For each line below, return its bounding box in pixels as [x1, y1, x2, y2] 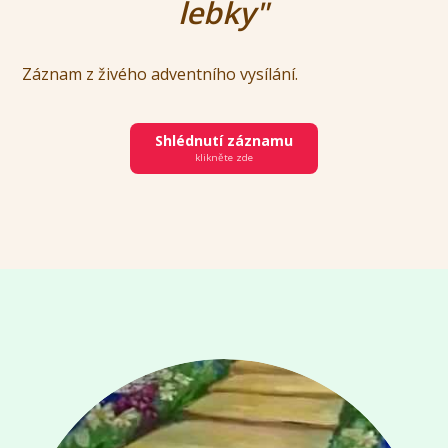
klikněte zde [195, 150, 253, 164]
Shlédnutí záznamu [155, 131, 293, 151]
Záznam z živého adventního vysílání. [22, 62, 303, 85]
